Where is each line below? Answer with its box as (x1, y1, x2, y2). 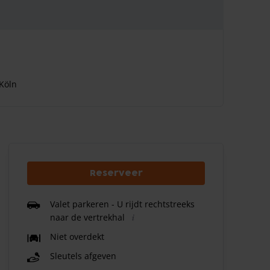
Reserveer (89, 169, 143, 178)
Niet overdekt (50, 231, 105, 243)
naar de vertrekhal (50, 212, 125, 223)
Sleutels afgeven (50, 250, 117, 262)
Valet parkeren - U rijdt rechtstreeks (50, 198, 195, 210)
